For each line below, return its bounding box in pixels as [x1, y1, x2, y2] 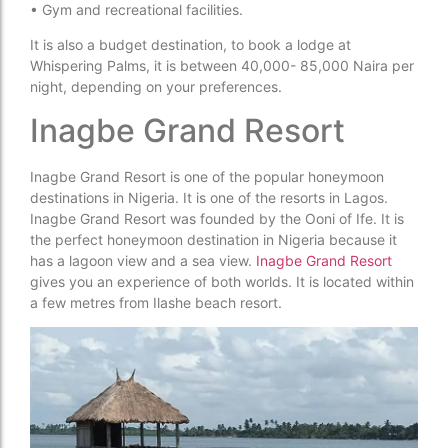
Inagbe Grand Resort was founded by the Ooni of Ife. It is [30, 209, 404, 227]
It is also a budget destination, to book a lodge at [30, 36, 351, 54]
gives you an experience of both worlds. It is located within [30, 272, 414, 290]
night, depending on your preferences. [30, 78, 282, 96]
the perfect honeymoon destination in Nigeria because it [30, 230, 397, 248]
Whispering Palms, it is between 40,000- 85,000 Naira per [30, 57, 414, 75]
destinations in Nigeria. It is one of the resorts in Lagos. [30, 188, 388, 206]
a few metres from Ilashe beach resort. [30, 293, 282, 311]
